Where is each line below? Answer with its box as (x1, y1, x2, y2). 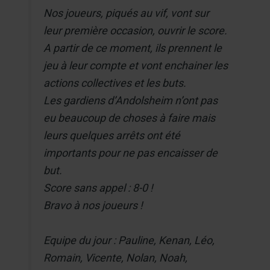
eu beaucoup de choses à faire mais (43, 111, 216, 124)
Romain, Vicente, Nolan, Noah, (43, 251, 188, 264)
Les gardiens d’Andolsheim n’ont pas (43, 93, 218, 107)
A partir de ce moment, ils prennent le (43, 41, 222, 54)
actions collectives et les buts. (43, 76, 187, 89)
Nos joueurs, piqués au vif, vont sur (43, 6, 210, 19)
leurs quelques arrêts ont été (43, 128, 181, 142)
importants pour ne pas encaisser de (43, 146, 218, 159)
